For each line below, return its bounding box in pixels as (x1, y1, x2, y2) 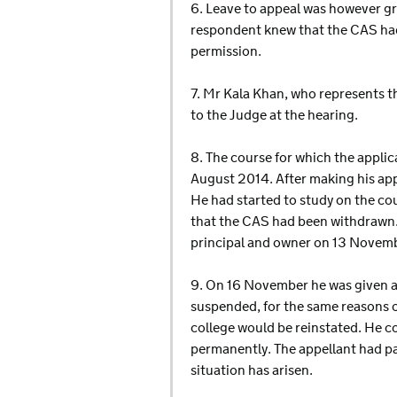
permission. (191, 42, 261, 61)
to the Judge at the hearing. (191, 105, 358, 125)
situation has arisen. (191, 361, 313, 380)
